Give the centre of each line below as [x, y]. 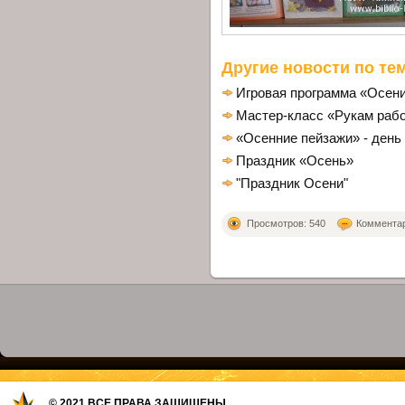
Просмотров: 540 [286, 224]
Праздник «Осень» [295, 161]
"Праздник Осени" [292, 184]
